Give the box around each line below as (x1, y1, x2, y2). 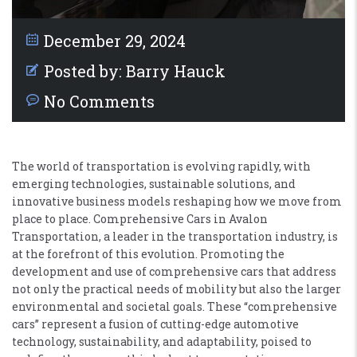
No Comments (44, 90, 155, 112)
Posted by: (44, 60, 122, 81)
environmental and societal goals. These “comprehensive (12, 298, 337, 314)
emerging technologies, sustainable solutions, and (12, 175, 296, 191)
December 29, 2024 (44, 29, 186, 51)
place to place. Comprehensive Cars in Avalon (12, 210, 268, 226)
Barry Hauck (126, 60, 226, 81)
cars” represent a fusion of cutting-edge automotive (12, 316, 299, 331)
